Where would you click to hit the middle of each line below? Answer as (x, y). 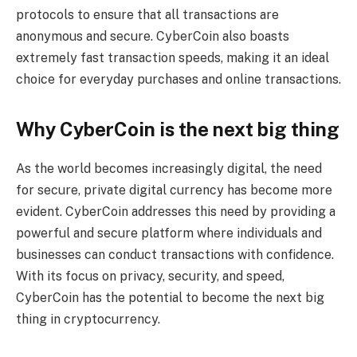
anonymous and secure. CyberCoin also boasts (153, 36)
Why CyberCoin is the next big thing (178, 129)
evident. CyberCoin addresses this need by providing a (176, 212)
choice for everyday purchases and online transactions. (178, 79)
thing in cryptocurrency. (88, 320)
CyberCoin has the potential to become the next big (170, 298)
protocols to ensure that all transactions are (147, 14)
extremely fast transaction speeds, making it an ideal (173, 57)
